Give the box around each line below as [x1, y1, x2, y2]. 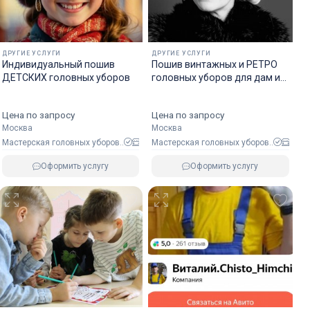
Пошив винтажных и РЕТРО [152, 59, 278, 70]
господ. [152, 85, 188, 96]
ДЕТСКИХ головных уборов [1, 72, 130, 83]
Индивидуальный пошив [1, 59, 115, 70]
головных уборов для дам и [152, 72, 281, 83]
